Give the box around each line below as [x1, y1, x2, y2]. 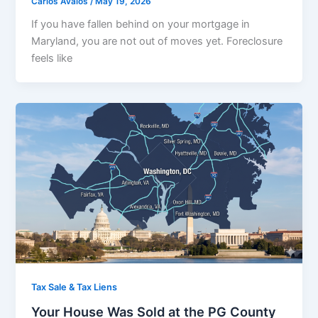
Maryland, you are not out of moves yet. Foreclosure [31, 35, 283, 48]
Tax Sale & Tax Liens [31, 282, 118, 293]
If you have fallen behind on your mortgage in [31, 18, 251, 31]
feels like [31, 52, 73, 65]
